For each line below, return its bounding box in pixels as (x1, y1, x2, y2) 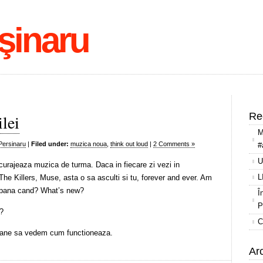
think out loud (110, 140, 148, 147)
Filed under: (31, 140, 69, 147)
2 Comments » (153, 140, 195, 147)
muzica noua (70, 140, 107, 147)
